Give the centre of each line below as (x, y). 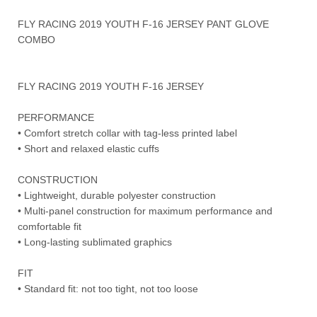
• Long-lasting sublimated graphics (95, 242)
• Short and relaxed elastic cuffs (88, 148)
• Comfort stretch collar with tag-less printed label (127, 133)
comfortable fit (50, 226)
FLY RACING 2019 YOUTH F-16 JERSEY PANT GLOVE (143, 24)
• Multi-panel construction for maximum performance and (145, 211)
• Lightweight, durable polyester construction (117, 195)
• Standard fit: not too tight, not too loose (108, 288)
